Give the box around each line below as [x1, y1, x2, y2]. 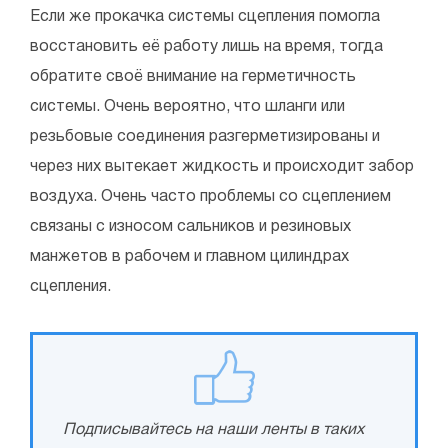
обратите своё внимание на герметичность [30, 70, 356, 85]
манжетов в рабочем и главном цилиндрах [30, 250, 349, 265]
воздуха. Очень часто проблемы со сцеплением [30, 190, 391, 205]
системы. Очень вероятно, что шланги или [30, 100, 345, 115]
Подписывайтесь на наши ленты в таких [63, 423, 364, 438]
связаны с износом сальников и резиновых [30, 220, 351, 235]
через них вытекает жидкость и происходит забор [30, 160, 414, 175]
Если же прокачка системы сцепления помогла [30, 10, 380, 25]
